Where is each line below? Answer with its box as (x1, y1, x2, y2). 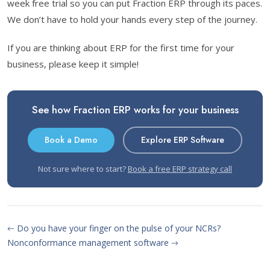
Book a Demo (45, 134, 98, 146)
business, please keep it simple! (7, 58, 139, 71)
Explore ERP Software (141, 134, 224, 146)
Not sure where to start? (38, 163, 128, 175)
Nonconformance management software (7, 237, 171, 249)
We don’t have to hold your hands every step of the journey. (7, 13, 257, 26)
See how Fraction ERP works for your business (31, 102, 239, 118)
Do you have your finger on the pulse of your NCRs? (14, 222, 221, 234)
